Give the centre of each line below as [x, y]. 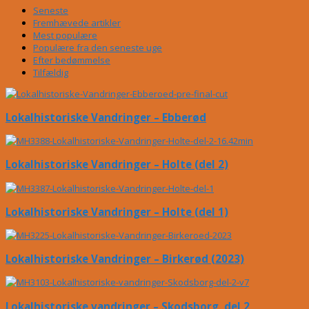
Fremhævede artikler [77, 22]
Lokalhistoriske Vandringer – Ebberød [106, 118]
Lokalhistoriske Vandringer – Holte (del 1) [117, 211]
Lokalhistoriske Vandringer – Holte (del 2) [117, 165]
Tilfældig [51, 72]
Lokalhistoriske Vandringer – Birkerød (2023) [125, 259]
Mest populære [65, 35]
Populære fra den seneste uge [98, 47]
